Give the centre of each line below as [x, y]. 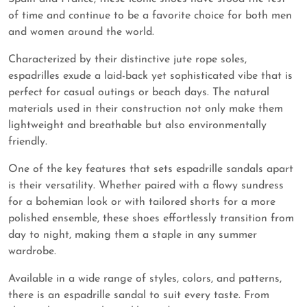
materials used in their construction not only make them [146, 109]
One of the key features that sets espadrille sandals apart [151, 170]
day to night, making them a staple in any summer [133, 235]
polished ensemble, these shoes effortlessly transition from [151, 219]
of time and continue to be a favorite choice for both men [150, 16]
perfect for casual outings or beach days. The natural [139, 93]
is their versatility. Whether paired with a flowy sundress [146, 186]
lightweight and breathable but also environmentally [137, 126]
